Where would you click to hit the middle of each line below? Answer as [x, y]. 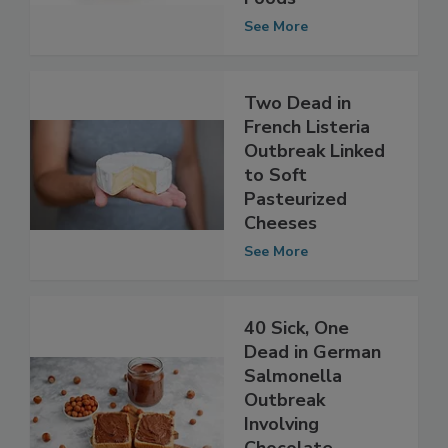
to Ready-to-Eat [314, 15]
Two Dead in [297, 144]
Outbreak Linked [314, 192]
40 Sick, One [296, 369]
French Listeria [307, 168]
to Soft [275, 216]
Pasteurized [295, 240]
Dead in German [312, 393]
